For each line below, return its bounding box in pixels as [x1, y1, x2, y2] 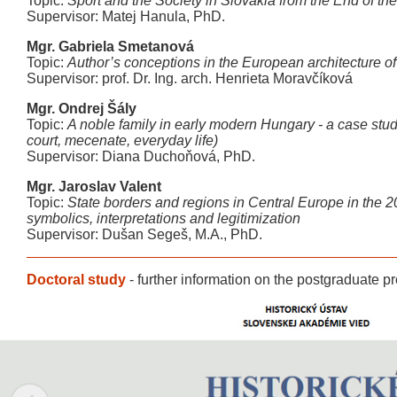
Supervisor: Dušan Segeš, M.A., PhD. [27, 227, 262, 242]
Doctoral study [27, 272, 126, 287]
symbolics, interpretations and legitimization [27, 211, 300, 226]
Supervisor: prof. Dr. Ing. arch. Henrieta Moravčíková [27, 71, 353, 86]
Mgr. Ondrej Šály [27, 101, 136, 116]
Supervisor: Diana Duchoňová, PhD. [27, 149, 255, 164]
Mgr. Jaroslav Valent [27, 179, 161, 194]
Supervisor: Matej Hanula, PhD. [27, 9, 225, 24]
